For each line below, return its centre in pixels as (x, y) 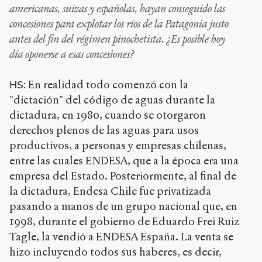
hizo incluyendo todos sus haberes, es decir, (116, 252)
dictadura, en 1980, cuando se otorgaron (108, 115)
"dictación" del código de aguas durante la (112, 100)
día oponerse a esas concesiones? (72, 54)
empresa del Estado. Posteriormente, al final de (123, 176)
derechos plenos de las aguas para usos (104, 130)
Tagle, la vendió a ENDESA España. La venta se (121, 237)
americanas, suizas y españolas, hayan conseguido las (117, 9)
